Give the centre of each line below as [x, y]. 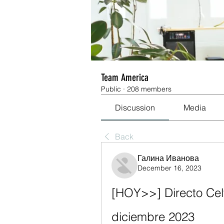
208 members [149, 89]
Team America [125, 77]
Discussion [135, 107]
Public [111, 89]
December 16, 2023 [169, 168]
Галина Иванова [168, 158]
